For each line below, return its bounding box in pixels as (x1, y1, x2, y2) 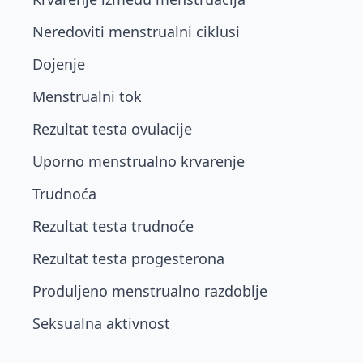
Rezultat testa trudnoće (32, 216, 194, 236)
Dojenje (32, 54, 85, 74)
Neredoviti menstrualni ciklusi (32, 22, 240, 41)
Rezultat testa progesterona (32, 249, 224, 268)
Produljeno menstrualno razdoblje (32, 281, 267, 301)
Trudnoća (32, 184, 96, 203)
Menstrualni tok (32, 87, 142, 106)
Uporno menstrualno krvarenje (32, 152, 245, 171)
